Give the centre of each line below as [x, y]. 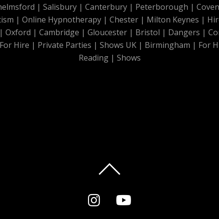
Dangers [184, 33]
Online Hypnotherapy [61, 20]
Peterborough [162, 7]
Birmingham [167, 45]
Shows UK [118, 45]
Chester [124, 20]
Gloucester [107, 33]
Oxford [18, 33]
